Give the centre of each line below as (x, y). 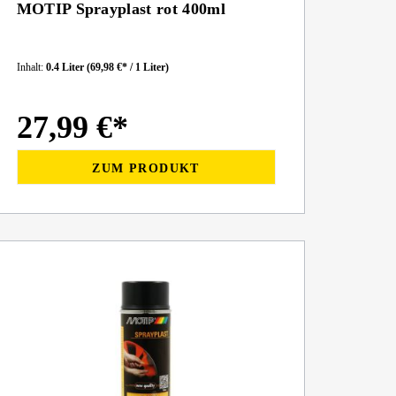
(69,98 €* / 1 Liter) (127, 67)
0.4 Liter (66, 67)
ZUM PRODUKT (146, 168)
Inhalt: (31, 67)
